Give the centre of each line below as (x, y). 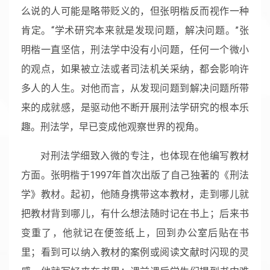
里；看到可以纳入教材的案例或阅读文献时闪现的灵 (135, 252)
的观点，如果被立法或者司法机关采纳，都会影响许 (135, 69)
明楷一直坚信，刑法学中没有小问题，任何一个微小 (135, 49)
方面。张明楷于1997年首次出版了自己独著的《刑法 (135, 175)
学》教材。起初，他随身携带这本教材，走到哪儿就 (135, 194)
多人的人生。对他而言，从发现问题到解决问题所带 (135, 88)
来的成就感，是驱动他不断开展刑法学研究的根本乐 (135, 107)
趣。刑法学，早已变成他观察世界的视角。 (113, 127)
